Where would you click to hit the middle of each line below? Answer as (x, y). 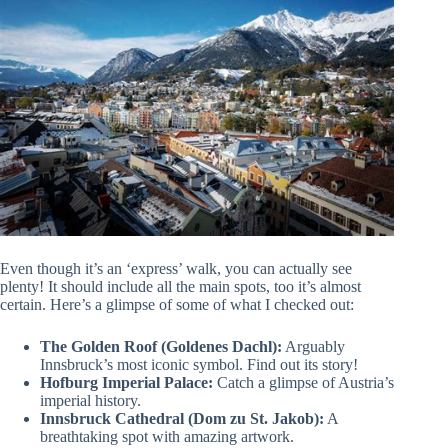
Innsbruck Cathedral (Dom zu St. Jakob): (182, 419)
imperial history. (90, 401)
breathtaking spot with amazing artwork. (167, 437)
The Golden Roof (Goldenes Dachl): (161, 347)
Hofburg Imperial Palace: (126, 383)
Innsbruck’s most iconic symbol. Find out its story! (199, 365)
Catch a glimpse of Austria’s (303, 383)
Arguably (313, 347)
